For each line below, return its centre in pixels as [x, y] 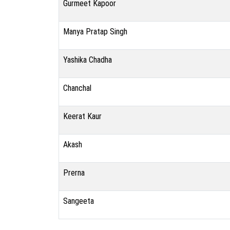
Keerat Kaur [82, 116]
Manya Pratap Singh [95, 32]
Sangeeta [79, 201]
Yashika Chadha [88, 60]
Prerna [74, 173]
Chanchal [77, 88]
